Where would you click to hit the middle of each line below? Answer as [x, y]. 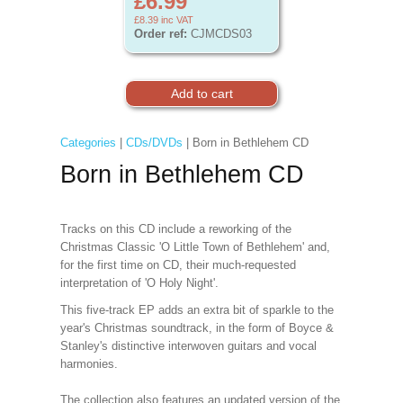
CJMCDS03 [219, 34]
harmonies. [89, 364]
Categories [88, 143]
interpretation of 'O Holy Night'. [141, 283]
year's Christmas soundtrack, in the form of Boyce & [197, 328]
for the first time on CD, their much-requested [178, 265]
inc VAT [176, 20]
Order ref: [161, 34]
